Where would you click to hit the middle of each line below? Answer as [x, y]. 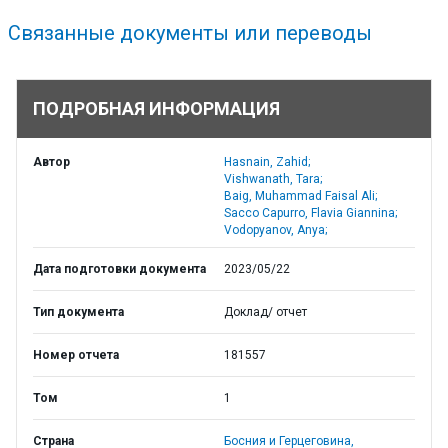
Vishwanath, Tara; [273, 179]
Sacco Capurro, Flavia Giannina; [310, 213]
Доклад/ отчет [265, 312]
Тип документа [78, 312]
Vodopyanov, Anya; [275, 230]
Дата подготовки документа [119, 269]
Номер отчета [76, 355]
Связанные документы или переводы [190, 33]
